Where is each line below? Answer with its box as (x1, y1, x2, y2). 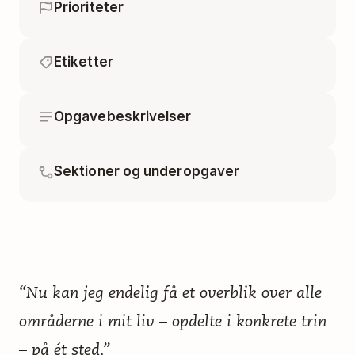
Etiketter (54, 54, 113, 71)
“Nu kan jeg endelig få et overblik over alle (19, 283, 322, 303)
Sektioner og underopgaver (54, 163, 240, 180)
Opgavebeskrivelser (54, 109, 192, 125)
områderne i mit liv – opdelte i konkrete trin (19, 311, 326, 331)
